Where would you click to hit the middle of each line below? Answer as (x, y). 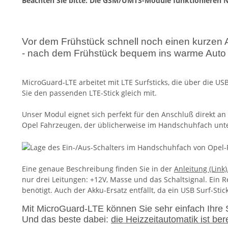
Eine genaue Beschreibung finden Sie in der (98, 169)
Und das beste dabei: (66, 219)
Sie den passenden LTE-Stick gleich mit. (89, 93)
